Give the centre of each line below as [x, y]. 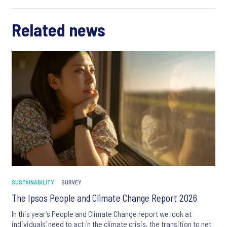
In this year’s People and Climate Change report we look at [102, 214]
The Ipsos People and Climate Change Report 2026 [104, 198]
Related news [59, 30]
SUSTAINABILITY [33, 182]
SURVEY [71, 182]
